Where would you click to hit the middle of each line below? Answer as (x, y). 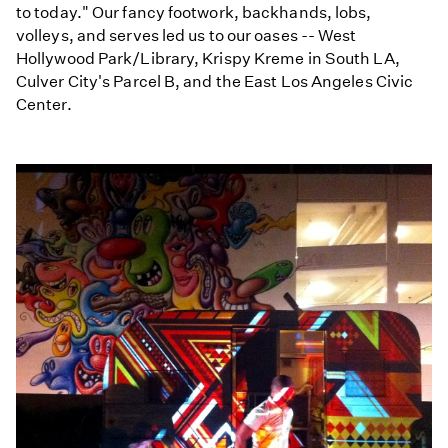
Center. (44, 104)
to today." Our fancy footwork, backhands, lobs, (194, 12)
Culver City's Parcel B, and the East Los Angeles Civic (215, 81)
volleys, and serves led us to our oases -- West (186, 35)
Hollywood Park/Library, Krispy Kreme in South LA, (208, 58)
